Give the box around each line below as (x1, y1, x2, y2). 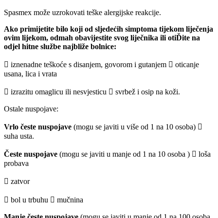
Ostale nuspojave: (4, 105, 58, 113)
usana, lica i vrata (4, 70, 57, 78)
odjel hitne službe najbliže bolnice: (4, 42, 116, 51)
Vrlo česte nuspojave (4, 123, 73, 131)
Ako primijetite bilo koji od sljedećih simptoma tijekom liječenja (4, 25, 213, 34)
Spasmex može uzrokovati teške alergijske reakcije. (4, 8, 161, 17)
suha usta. (4, 132, 34, 141)
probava (4, 159, 29, 168)
